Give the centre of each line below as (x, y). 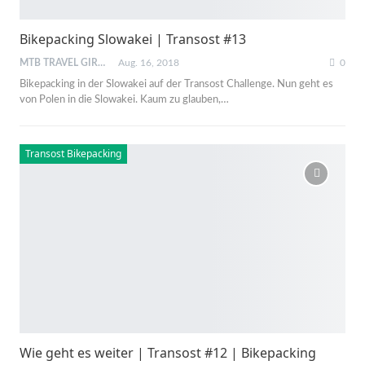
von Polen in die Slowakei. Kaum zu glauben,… (124, 99)
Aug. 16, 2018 (149, 62)
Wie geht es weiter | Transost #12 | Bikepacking (168, 352)
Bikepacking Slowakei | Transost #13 (133, 39)
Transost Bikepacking (73, 153)
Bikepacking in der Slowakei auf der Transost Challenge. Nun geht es (176, 84)
